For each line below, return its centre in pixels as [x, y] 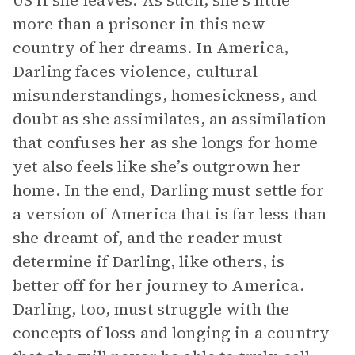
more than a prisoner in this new [139, 24]
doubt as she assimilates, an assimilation [170, 119]
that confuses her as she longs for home [165, 143]
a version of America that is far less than [170, 214]
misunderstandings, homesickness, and [165, 95]
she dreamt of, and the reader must [148, 238]
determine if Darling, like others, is [149, 261]
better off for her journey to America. [158, 285]
